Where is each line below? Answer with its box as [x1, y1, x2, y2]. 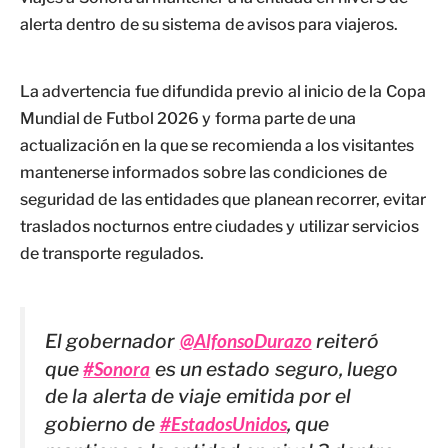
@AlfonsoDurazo [179, 329, 312, 353]
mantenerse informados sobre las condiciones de [20, 163, 387, 183]
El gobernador [45, 329, 180, 354]
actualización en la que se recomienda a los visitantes [20, 136, 415, 156]
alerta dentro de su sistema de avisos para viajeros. [20, 15, 399, 35]
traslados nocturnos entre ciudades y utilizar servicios [20, 217, 419, 237]
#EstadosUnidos [159, 412, 287, 436]
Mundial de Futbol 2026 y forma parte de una [20, 109, 357, 129]
